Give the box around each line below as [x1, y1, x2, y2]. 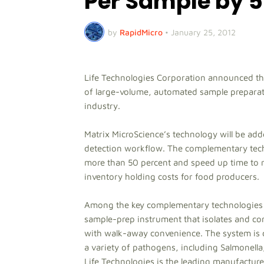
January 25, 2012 [171, 27, 236, 37]
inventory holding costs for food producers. [84, 171, 259, 181]
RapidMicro [120, 27, 163, 37]
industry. [84, 101, 120, 111]
